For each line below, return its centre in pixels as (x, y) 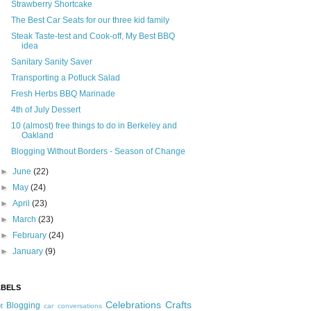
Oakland (37, 136)
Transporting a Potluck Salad (65, 78)
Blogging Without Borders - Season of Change (98, 152)
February (31, 236)
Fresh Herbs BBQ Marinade (63, 94)
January (29, 252)
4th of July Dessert (45, 110)
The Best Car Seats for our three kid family (90, 20)
